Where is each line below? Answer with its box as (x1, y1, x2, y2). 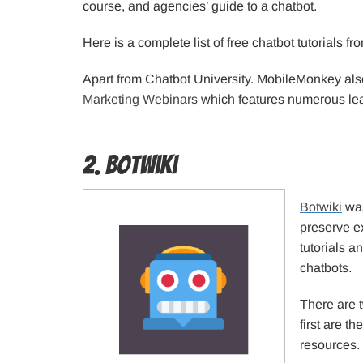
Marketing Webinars (83, 92, 198, 106)
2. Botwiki (83, 151, 177, 179)
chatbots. (300, 260, 352, 275)
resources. (300, 337, 360, 352)
